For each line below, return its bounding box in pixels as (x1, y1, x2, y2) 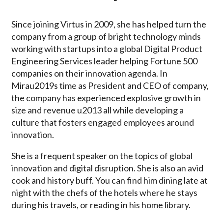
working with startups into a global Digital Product (11, 43, 202, 55)
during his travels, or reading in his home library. (11, 199, 191, 211)
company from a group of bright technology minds (11, 31, 201, 42)
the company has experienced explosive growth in (11, 92, 201, 104)
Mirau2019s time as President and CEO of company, (11, 80, 209, 91)
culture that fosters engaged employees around (11, 117, 194, 128)
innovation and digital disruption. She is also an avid (11, 163, 203, 174)
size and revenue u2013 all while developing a (11, 105, 184, 116)
